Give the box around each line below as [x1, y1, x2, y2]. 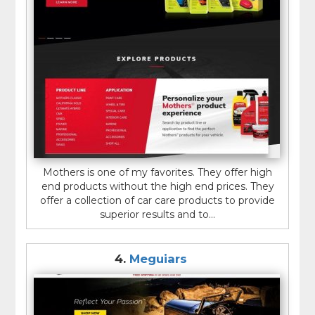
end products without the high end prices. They [41, 180, 274, 193]
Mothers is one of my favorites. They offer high [43, 166, 272, 179]
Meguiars [129, 252, 187, 266]
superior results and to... [100, 208, 215, 221]
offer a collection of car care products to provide [40, 194, 275, 207]
